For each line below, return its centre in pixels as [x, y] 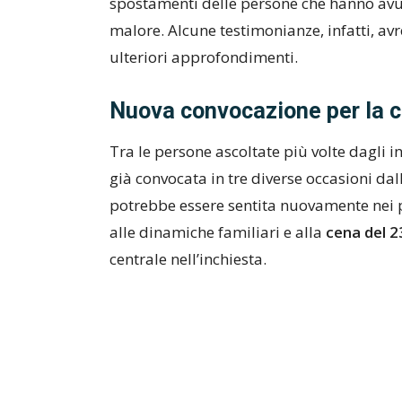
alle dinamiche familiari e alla [218, 232]
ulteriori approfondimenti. [204, 57]
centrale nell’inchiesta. [188, 259]
